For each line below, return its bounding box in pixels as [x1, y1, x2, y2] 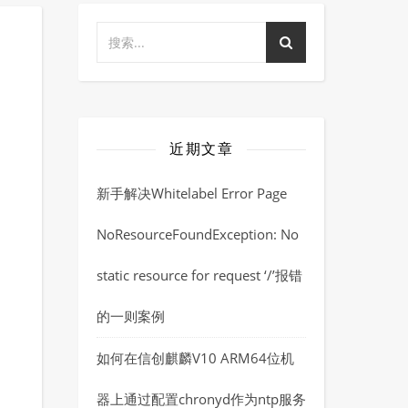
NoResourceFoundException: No [97, 225, 299, 243]
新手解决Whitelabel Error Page [97, 184, 287, 202]
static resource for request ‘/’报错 [97, 266, 302, 284]
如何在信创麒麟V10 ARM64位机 [97, 349, 294, 367]
